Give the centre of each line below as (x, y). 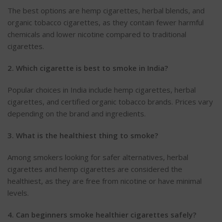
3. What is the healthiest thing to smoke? (83, 135)
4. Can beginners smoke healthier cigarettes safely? (102, 214)
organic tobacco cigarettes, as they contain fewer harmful (106, 22)
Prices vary (194, 101)
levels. (18, 193)
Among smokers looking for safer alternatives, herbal (98, 157)
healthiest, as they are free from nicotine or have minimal (105, 181)
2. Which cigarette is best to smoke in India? (88, 68)
